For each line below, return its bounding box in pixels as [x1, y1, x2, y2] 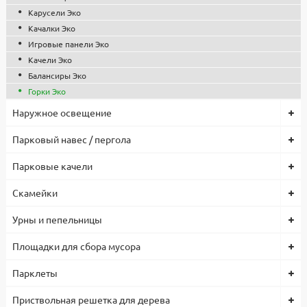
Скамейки [12, 186, 58, 199]
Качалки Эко [28, 23, 75, 34]
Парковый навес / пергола [12, 133, 131, 146]
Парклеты [12, 267, 58, 280]
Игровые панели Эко [28, 38, 109, 50]
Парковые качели [12, 160, 93, 173]
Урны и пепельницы [12, 213, 102, 226]
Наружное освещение [12, 106, 112, 119]
